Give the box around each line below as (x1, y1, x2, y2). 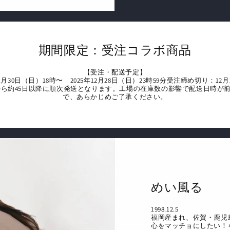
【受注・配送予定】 (83, 68, 147, 76)
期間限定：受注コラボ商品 (38, 42, 192, 58)
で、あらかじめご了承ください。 (63, 92, 167, 101)
